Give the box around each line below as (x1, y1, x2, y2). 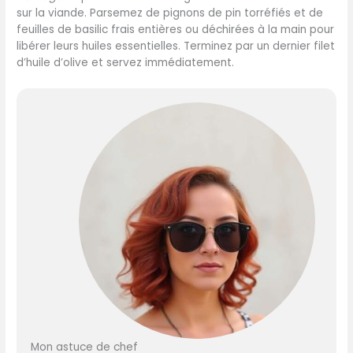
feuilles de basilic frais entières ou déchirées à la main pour (17, 22, 335, 38)
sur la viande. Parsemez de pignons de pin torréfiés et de (17, 6, 324, 21)
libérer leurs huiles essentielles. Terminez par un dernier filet (17, 39, 336, 54)
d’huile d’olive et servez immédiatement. (17, 55, 235, 71)
